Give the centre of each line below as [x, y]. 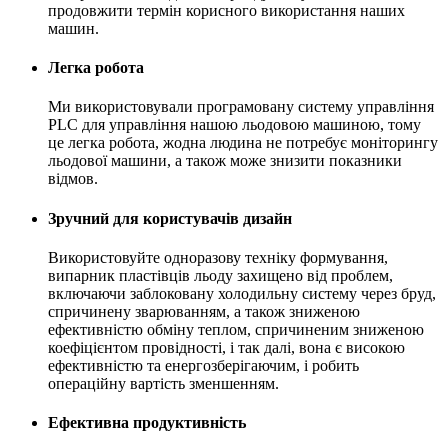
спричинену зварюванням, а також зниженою [204, 311]
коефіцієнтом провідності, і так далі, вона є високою [226, 347]
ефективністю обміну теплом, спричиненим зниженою [236, 329]
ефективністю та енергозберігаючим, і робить [203, 365]
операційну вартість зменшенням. [163, 383]
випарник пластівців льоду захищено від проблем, [220, 275]
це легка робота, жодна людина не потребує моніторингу [243, 143]
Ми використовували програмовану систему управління [241, 107]
